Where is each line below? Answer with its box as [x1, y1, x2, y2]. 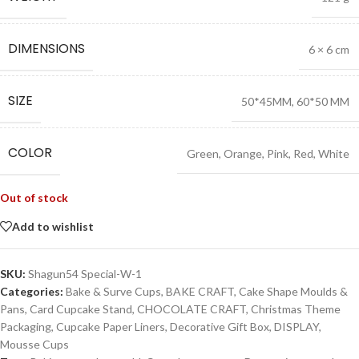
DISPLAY [274, 320, 319, 334]
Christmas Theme [251, 302, 341, 317]
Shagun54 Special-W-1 [28, 267, 142, 281]
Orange [224, 147, 262, 161]
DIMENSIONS [8, 39, 85, 58]
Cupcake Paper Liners [56, 320, 165, 334]
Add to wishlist [12, 219, 94, 233]
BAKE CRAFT [166, 284, 234, 299]
